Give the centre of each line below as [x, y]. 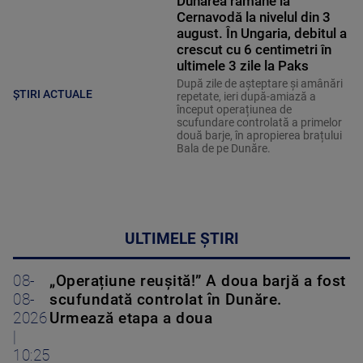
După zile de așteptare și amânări [259, 83]
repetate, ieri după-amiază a [246, 96]
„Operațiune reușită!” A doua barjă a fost [198, 281]
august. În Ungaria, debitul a [261, 33]
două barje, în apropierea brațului [259, 135]
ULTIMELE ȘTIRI [181, 239]
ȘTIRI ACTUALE [53, 94]
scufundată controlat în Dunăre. [166, 299]
